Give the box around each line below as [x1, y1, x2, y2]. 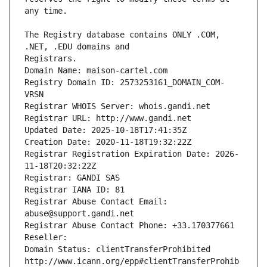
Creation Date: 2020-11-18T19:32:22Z [24, 137, 191, 147]
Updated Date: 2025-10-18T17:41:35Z [24, 125, 187, 135]
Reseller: [24, 232, 72, 243]
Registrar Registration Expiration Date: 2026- [24, 149, 239, 159]
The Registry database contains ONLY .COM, [24, 30, 220, 40]
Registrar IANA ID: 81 [24, 185, 125, 195]
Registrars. [24, 54, 77, 64]
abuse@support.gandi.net [24, 209, 134, 219]
